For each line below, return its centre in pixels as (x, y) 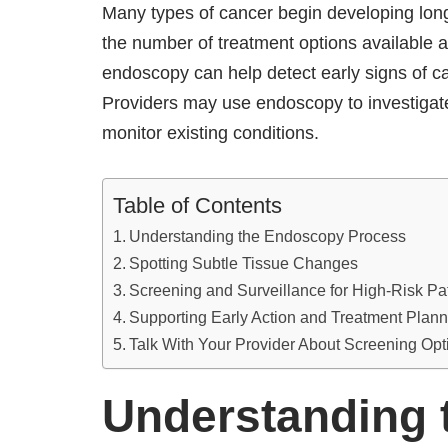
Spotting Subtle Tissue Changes (244, 262)
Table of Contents (197, 205)
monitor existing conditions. (210, 132)
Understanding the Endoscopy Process (268, 235)
